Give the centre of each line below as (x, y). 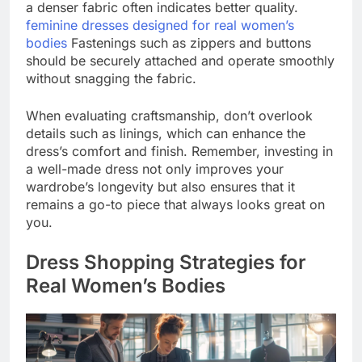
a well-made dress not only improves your (155, 168)
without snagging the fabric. (111, 78)
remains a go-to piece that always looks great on (175, 204)
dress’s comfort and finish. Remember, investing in (179, 151)
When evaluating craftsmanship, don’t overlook (169, 115)
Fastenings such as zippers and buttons (189, 42)
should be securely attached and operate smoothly (180, 60)
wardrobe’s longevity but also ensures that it (160, 186)
